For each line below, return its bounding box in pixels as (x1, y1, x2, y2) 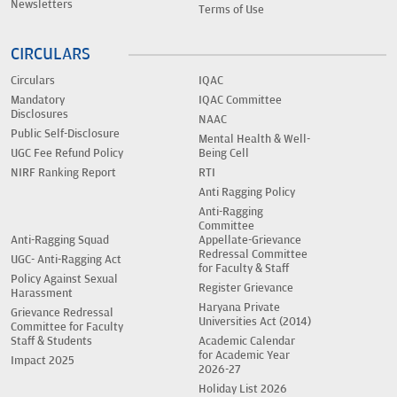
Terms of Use (198, 3, 264, 18)
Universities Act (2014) (198, 315, 311, 330)
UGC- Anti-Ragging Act (11, 253, 121, 268)
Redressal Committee (198, 247, 307, 262)
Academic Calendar (198, 334, 295, 349)
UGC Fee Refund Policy (11, 146, 123, 161)
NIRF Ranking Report (11, 166, 116, 181)
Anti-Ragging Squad (11, 233, 109, 248)
